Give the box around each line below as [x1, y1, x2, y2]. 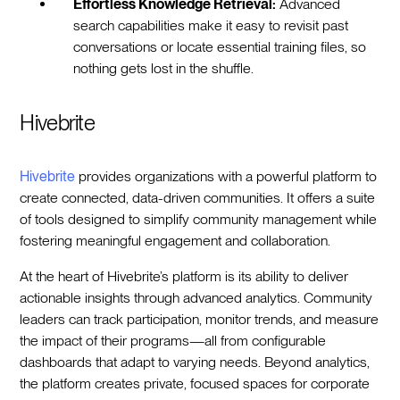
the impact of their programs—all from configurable [20, 332, 327, 350]
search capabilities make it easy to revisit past [73, 17, 349, 35]
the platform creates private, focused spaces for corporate [20, 375, 371, 393]
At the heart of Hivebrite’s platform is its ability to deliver [20, 268, 349, 286]
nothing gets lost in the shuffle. [73, 60, 254, 78]
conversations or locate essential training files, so [73, 38, 367, 56]
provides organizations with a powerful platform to [75, 168, 378, 186]
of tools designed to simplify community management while [20, 211, 378, 229]
